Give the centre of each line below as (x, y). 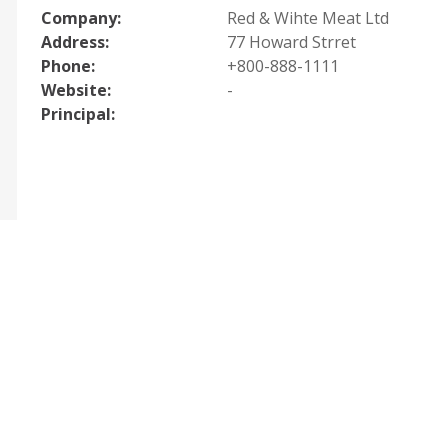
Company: (81, 18)
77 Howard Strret (291, 42)
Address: (75, 42)
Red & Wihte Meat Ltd (308, 18)
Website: (76, 90)
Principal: (78, 114)
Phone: (68, 66)
